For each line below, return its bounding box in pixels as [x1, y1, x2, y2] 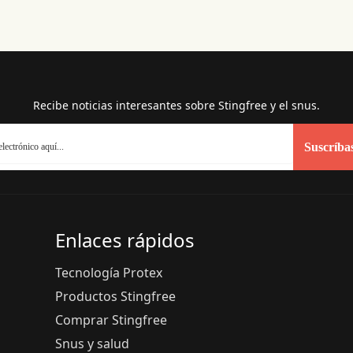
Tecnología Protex [55, 264, 162, 281]
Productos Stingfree [55, 288, 176, 305]
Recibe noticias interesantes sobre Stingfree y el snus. [33, 98, 320, 113]
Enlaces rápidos [55, 227, 195, 253]
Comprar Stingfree [55, 311, 167, 329]
